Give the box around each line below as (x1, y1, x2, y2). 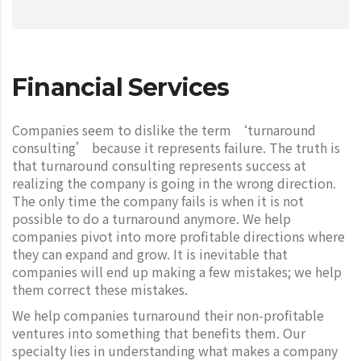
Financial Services (12, 72, 230, 102)
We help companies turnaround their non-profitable (12, 305, 324, 325)
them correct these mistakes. (12, 279, 188, 299)
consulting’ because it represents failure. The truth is (12, 137, 340, 157)
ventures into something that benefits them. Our (12, 322, 305, 342)
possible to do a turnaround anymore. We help (12, 208, 291, 228)
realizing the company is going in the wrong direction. (12, 172, 336, 193)
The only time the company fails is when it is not (12, 190, 304, 210)
